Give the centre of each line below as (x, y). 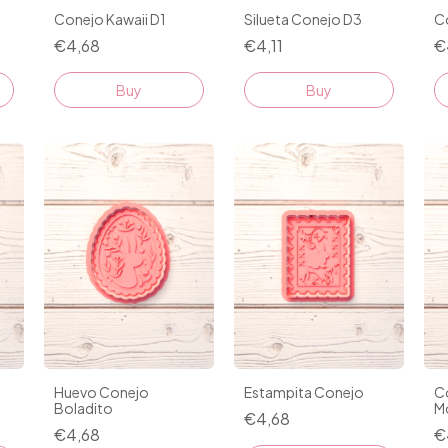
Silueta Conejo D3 (303, 18)
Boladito (83, 408)
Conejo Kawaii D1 (110, 18)
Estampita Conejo (304, 392)
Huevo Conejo (101, 392)
